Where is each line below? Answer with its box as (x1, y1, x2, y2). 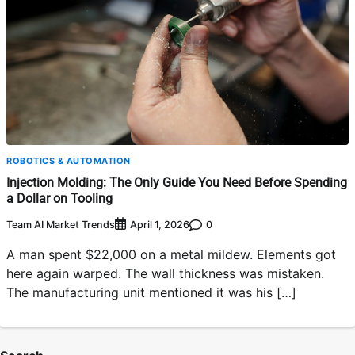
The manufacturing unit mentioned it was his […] (6, 284, 296, 301)
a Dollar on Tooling (6, 190, 113, 206)
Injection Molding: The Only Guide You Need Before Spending (6, 174, 347, 190)
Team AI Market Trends (6, 218, 115, 231)
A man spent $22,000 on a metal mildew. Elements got (6, 246, 336, 263)
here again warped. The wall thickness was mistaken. (6, 265, 324, 282)
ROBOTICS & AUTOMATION (6, 155, 131, 166)
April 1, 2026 (130, 219, 189, 231)
